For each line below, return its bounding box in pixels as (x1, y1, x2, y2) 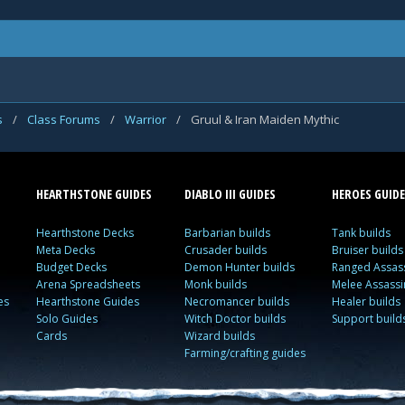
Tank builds (331, 225, 391, 240)
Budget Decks (36, 259, 108, 275)
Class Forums (27, 111, 103, 127)
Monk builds (184, 277, 247, 292)
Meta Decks (36, 242, 96, 258)
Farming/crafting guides (184, 345, 306, 361)
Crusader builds (184, 242, 267, 258)
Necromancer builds (184, 294, 289, 309)
